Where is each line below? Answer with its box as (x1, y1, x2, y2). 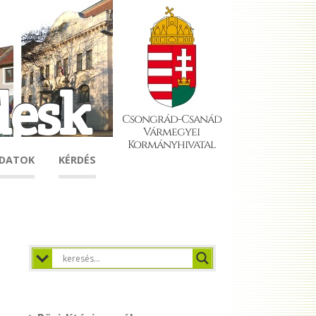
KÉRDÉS (59, 153, 96, 166)
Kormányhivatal (128, 137, 215, 150)
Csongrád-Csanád (121, 111, 221, 125)
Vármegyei (143, 124, 200, 138)
